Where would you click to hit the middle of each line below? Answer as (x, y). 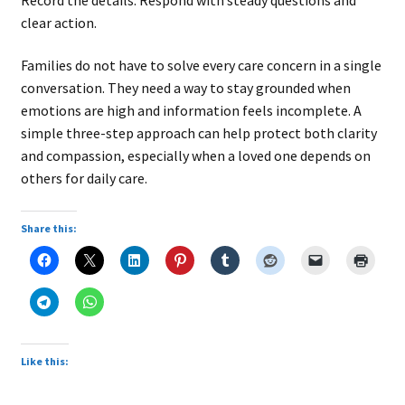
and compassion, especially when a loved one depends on (195, 156)
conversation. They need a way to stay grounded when (185, 88)
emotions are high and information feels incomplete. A (191, 111)
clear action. (58, 22)
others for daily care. (84, 179)
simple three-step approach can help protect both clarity (198, 133)
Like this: (44, 361)
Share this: (48, 228)
